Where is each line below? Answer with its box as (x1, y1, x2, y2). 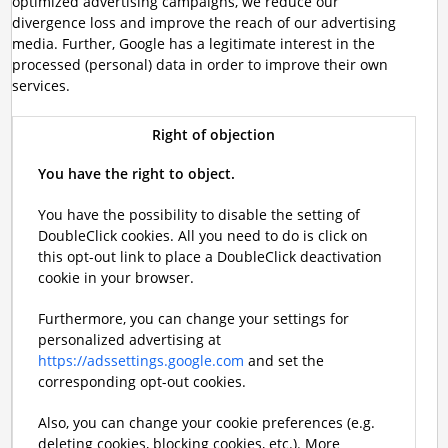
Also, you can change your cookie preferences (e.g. (37, 413, 375, 432)
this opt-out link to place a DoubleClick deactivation (37, 247, 382, 266)
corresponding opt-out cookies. (37, 372, 246, 391)
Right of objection (152, 125, 275, 144)
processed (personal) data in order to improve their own (11, 55, 388, 74)
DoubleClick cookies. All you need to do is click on (37, 226, 368, 245)
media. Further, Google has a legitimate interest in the (11, 34, 375, 53)
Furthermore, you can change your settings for (37, 309, 349, 328)
